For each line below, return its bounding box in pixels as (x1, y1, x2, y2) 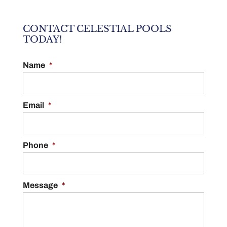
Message (22, 181, 58, 190)
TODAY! (22, 34, 62, 45)
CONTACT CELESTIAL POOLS (22, 23, 172, 34)
